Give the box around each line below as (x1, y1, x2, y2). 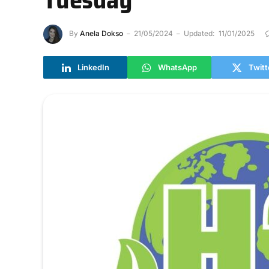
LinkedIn (77, 62, 109, 72)
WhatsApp (157, 62, 197, 72)
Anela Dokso (80, 29, 123, 38)
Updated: (184, 29, 214, 38)
